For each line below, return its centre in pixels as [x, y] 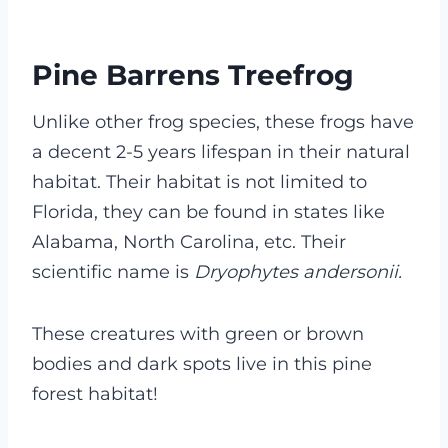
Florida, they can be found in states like [208, 212]
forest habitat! [95, 394]
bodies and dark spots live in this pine [202, 364]
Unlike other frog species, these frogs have [223, 122]
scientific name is [113, 272]
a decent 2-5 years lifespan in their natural [221, 152]
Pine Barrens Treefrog [193, 75]
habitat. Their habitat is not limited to [199, 182]
